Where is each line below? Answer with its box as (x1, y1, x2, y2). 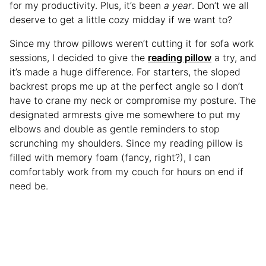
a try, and (211, 51, 256, 64)
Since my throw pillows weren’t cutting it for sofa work (9, 37, 254, 49)
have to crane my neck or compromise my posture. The (9, 94, 256, 106)
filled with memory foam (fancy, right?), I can (9, 151, 210, 163)
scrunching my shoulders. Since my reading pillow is (9, 137, 243, 149)
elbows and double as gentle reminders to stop (9, 122, 220, 135)
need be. (9, 179, 48, 192)
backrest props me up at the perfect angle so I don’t (9, 80, 243, 92)
